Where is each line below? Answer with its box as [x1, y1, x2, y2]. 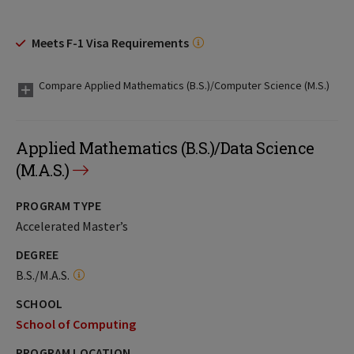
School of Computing [16, 316, 136, 332]
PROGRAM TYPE [16, 198, 102, 213]
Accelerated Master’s [16, 218, 128, 234]
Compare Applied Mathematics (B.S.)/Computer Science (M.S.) [39, 78, 330, 92]
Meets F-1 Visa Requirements [32, 35, 189, 51]
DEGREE [16, 247, 59, 262]
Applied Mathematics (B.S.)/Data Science [16, 137, 314, 158]
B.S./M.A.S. [16, 267, 70, 283]
